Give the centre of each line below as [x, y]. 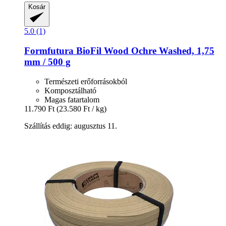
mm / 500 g [47, 62]
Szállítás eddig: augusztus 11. [71, 126]
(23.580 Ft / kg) [81, 108]
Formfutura [49, 50]
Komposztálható [70, 90]
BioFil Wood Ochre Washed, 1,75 [144, 50]
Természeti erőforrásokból [86, 81]
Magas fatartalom [72, 99]
